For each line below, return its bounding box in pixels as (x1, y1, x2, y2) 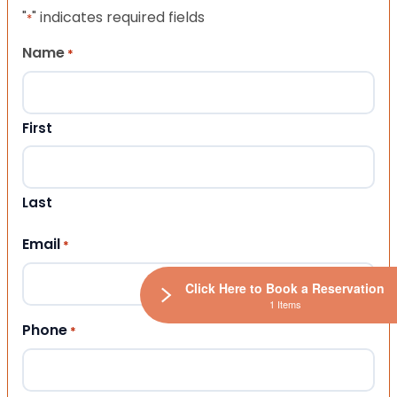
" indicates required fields (32, 7, 205, 28)
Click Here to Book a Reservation (185, 279, 385, 297)
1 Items (269, 297, 301, 311)
